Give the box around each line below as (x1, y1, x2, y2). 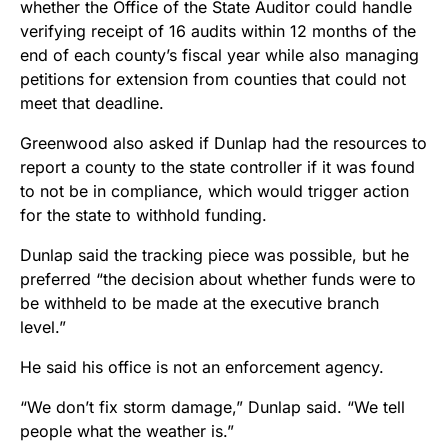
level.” (20, 317, 66, 338)
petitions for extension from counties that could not (20, 69, 406, 90)
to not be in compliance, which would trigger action (20, 181, 409, 202)
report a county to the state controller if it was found (20, 157, 415, 178)
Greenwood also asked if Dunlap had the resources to (20, 133, 427, 154)
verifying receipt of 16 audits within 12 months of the (20, 21, 416, 42)
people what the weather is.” (20, 421, 234, 442)
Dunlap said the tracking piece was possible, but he (20, 245, 409, 266)
